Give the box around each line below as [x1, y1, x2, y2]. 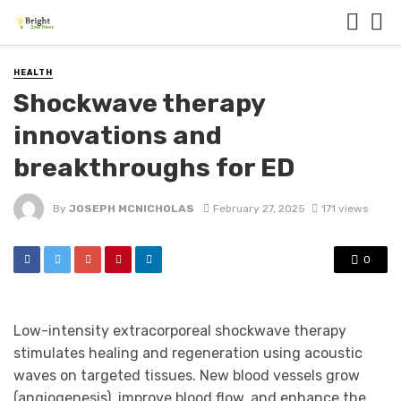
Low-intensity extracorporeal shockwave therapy [13, 322, 346, 340]
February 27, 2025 [212, 201, 305, 215]
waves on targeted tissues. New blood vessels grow [13, 367, 360, 385]
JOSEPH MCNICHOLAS [69, 201, 194, 215]
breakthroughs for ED [13, 152, 294, 183]
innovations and [13, 120, 222, 151]
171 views [320, 201, 368, 215]
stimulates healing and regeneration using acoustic [13, 345, 363, 363]
